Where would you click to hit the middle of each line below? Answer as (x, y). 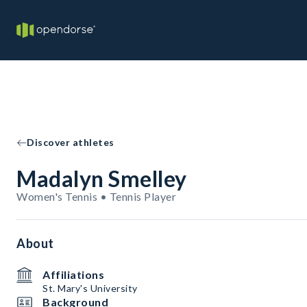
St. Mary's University (90, 288)
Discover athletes (71, 142)
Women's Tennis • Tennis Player (96, 196)
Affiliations (73, 274)
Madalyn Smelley (102, 179)
